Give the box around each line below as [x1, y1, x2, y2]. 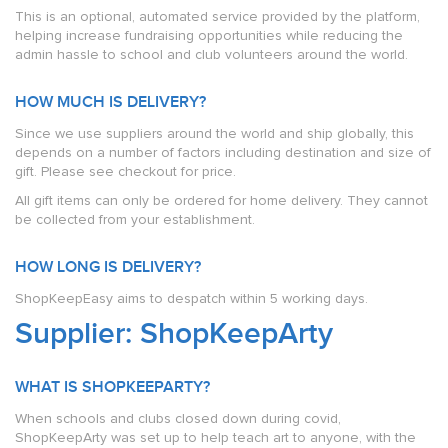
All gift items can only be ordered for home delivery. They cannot [15, 192, 428, 209]
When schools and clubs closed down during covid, [15, 410, 341, 427]
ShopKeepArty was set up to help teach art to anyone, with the [15, 429, 416, 446]
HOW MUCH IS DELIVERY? [15, 93, 206, 112]
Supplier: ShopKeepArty [15, 316, 333, 352]
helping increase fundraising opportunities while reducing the [15, 27, 403, 44]
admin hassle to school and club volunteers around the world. [15, 46, 408, 63]
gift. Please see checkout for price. [15, 163, 236, 180]
